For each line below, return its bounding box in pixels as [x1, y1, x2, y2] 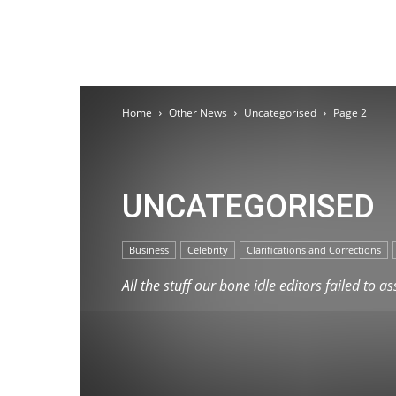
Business [129, 243, 169, 256]
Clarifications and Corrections [247, 243, 381, 256]
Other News [169, 105, 227, 120]
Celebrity [187, 243, 228, 256]
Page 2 [333, 105, 367, 120]
